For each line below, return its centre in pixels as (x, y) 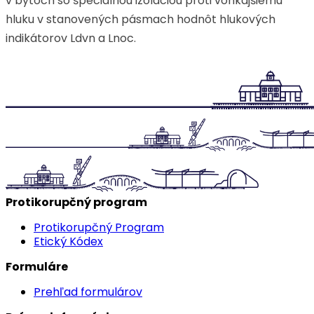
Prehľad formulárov (88, 292)
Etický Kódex (68, 241)
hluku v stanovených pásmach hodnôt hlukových (141, 19)
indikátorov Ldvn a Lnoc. (71, 38)
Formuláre (37, 267)
